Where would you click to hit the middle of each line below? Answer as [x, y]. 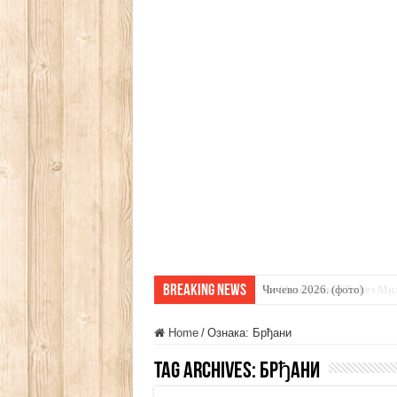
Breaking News [204, 291]
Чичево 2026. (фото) [312, 289]
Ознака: [230, 333]
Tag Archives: [206, 372]
